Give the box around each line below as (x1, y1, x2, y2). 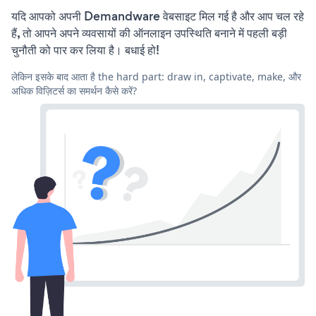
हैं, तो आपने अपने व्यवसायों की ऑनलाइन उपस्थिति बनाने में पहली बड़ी (11, 25, 287, 42)
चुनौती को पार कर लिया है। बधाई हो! (11, 42, 159, 59)
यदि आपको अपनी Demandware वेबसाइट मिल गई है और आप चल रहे (11, 8, 304, 25)
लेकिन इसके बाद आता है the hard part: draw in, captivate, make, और (11, 70, 301, 84)
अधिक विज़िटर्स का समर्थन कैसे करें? (11, 84, 137, 98)
